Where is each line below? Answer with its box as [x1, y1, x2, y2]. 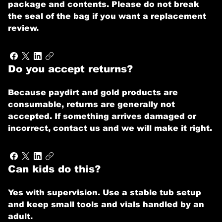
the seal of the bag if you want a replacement [8, 12, 206, 20]
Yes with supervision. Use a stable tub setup [8, 188, 201, 197]
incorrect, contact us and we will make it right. [8, 124, 212, 132]
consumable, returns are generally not [8, 100, 175, 109]
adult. [8, 212, 33, 221]
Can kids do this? [8, 164, 101, 174]
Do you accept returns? [8, 63, 133, 74]
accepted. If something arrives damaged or [8, 112, 196, 120]
